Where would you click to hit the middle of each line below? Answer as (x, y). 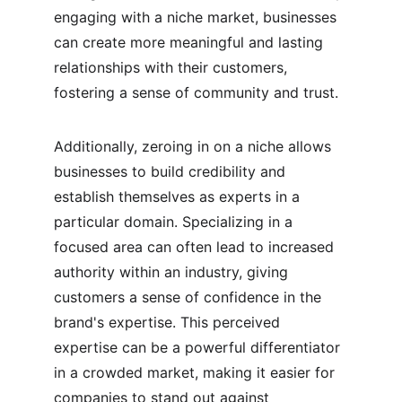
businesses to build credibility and (172, 171)
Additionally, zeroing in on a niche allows (195, 146)
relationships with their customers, (173, 67)
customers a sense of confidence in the (190, 297)
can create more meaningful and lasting (191, 42)
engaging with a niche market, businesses (197, 17)
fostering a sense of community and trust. (196, 92)
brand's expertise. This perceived (169, 322)
